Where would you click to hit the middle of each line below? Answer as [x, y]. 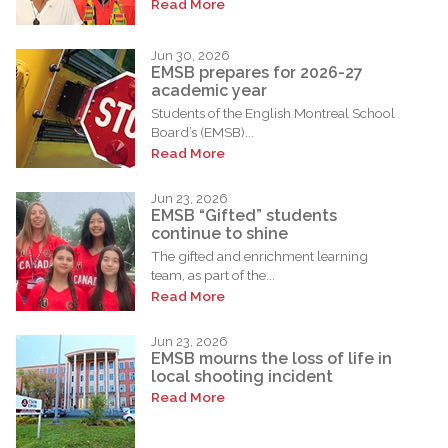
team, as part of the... [213, 274]
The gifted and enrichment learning [259, 255]
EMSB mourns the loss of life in [271, 359]
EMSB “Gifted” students [244, 216]
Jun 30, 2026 [190, 55]
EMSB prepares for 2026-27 [257, 73]
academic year [209, 91]
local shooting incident [242, 377]
